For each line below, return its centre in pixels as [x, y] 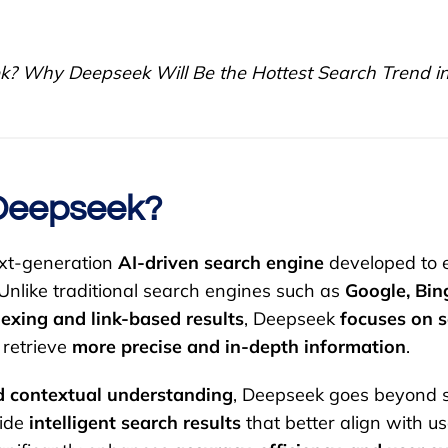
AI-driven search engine [221, 263]
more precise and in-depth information [239, 347]
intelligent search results [135, 423]
